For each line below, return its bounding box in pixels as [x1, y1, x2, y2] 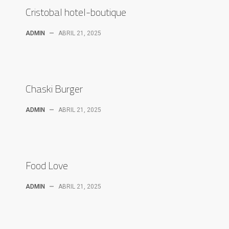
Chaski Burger [26, 79, 83, 98]
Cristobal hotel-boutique [26, 3, 126, 21]
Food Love [26, 156, 68, 175]
